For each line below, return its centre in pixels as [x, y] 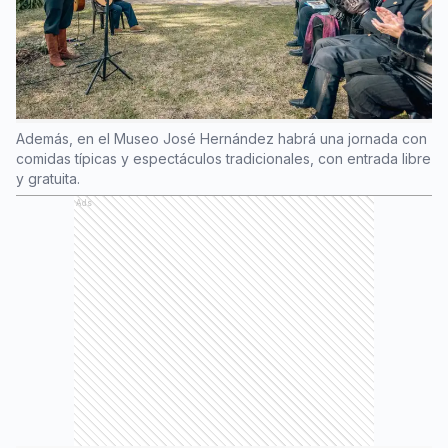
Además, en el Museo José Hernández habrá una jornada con [221, 138]
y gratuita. [48, 178]
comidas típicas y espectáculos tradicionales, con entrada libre [223, 158]
